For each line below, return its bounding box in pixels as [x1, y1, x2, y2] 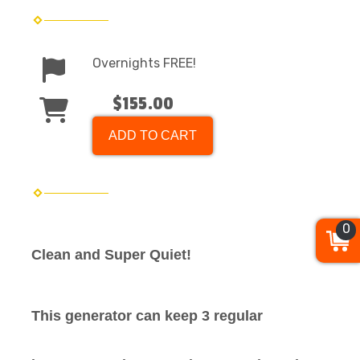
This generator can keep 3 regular [31, 307, 263, 324]
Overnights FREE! [92, 55, 196, 71]
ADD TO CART [108, 128, 197, 142]
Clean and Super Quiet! [31, 246, 191, 263]
